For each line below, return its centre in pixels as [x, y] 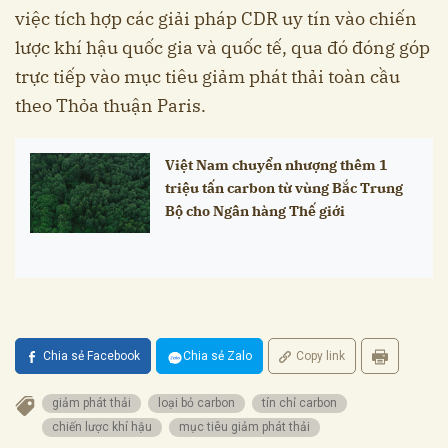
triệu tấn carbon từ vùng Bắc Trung [284, 188]
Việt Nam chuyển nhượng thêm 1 [276, 165]
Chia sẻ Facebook [91, 356]
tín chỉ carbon [299, 403]
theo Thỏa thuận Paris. [110, 106]
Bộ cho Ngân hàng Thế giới [255, 211]
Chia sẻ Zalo [217, 356]
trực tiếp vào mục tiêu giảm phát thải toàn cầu [207, 77]
